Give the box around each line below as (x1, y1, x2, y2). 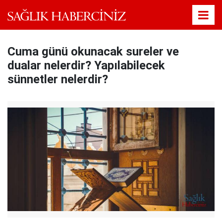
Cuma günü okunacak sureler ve (7, 45, 179, 58)
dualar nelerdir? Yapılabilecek (7, 58, 165, 72)
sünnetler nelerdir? (7, 72, 108, 86)
